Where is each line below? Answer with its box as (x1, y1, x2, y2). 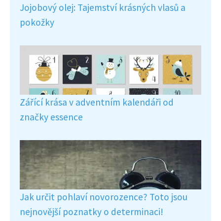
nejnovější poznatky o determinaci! (20, 205, 163, 218)
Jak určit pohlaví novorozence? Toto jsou (20, 190, 187, 203)
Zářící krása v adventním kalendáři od (20, 96, 174, 108)
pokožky (20, 16, 54, 28)
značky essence (20, 110, 83, 123)
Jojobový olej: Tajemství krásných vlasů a (20, 1, 185, 13)
